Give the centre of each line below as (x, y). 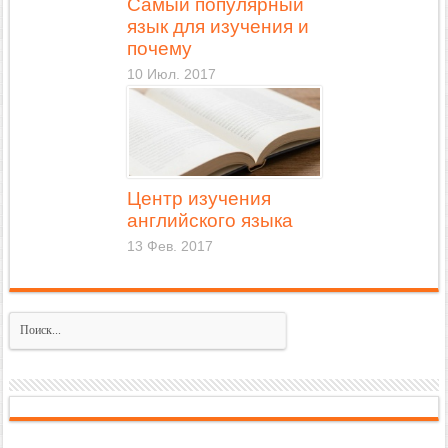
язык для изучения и (217, 27)
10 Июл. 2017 (171, 75)
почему (159, 49)
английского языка (209, 221)
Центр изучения (198, 199)
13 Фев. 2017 (169, 247)
